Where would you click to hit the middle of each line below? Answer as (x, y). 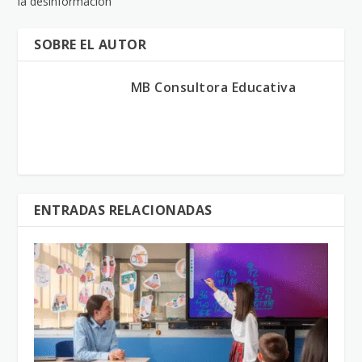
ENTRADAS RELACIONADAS (123, 210)
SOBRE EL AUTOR (90, 44)
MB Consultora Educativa (213, 87)
